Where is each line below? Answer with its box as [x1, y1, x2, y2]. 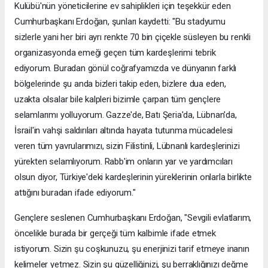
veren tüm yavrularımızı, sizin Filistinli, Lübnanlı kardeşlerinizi [14, 140, 240, 151]
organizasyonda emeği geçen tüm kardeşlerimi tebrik [14, 47, 216, 58]
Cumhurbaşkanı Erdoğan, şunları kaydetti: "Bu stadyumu [14, 16, 226, 27]
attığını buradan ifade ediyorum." [14, 187, 136, 198]
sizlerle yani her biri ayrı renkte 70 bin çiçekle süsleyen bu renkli [14, 31, 251, 42]
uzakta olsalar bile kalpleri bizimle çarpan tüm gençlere [14, 93, 221, 105]
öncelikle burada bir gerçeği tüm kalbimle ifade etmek [14, 227, 216, 239]
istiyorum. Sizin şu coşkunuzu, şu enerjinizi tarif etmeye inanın [14, 243, 249, 254]
